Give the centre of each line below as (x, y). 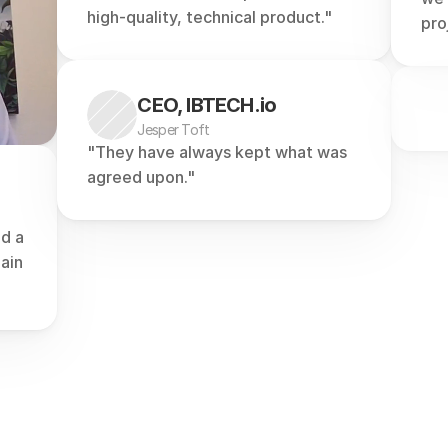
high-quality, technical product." (210, 17)
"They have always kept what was (217, 152)
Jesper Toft (173, 129)
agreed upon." (141, 177)
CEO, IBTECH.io (207, 104)
